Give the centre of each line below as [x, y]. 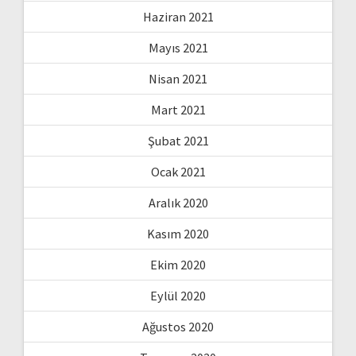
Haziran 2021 [178, 16]
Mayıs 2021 [178, 47]
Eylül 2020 [178, 295]
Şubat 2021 [178, 140]
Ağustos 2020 [178, 326]
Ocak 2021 [178, 171]
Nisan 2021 [178, 78]
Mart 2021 [178, 109]
